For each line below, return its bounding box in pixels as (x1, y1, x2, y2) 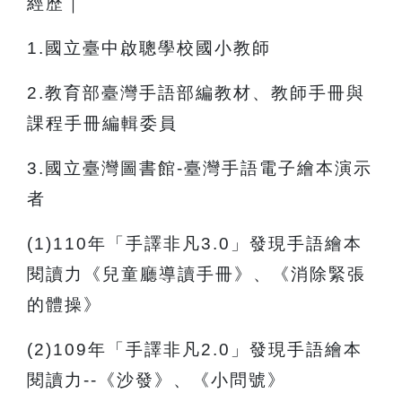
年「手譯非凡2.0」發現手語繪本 (88, 340, 363, 360)
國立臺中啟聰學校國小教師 (45, 39, 271, 58)
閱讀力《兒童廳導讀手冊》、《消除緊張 (27, 265, 366, 284)
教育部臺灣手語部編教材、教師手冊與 (45, 83, 365, 103)
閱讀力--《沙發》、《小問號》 (27, 371, 286, 390)
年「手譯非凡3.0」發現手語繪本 (88, 234, 363, 254)
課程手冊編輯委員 (27, 114, 178, 134)
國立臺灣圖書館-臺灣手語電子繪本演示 (45, 159, 372, 179)
